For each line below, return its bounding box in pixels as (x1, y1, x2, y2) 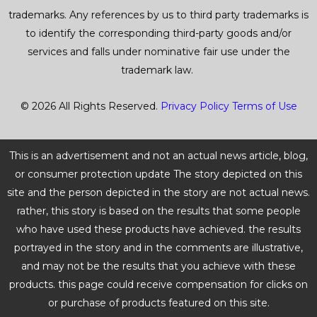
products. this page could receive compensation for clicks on (9, 278, 308, 291)
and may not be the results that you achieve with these (21, 260, 296, 272)
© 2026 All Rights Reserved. (20, 99, 161, 113)
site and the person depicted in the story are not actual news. (7, 186, 310, 199)
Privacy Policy (160, 99, 229, 113)
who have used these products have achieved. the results (16, 223, 301, 236)
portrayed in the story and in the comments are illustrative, (14, 241, 303, 254)
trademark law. (121, 64, 196, 76)
